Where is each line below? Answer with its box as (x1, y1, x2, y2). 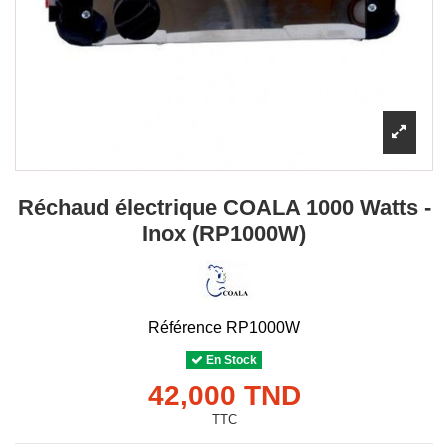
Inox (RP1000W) (142, 221, 306, 246)
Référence (148, 318, 222, 336)
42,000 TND (147, 379, 301, 411)
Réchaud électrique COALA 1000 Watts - (17, 195, 431, 220)
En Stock (203, 352, 257, 367)
